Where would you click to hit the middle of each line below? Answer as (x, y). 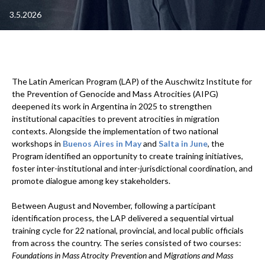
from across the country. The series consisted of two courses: (127, 243)
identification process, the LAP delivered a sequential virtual (123, 218)
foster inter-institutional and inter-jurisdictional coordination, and (132, 168)
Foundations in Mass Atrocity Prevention (79, 255)
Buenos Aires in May (102, 143)
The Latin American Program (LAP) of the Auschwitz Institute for (132, 81)
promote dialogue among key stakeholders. (91, 180)
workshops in (37, 143)
